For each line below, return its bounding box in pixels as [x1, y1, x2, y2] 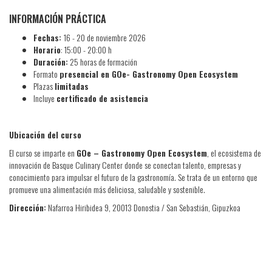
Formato [33, 67, 59, 80]
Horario [33, 42, 61, 56]
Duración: [33, 55, 68, 68]
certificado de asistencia [56, 91, 148, 104]
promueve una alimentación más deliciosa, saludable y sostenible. [9, 182, 205, 195]
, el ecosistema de [207, 146, 261, 159]
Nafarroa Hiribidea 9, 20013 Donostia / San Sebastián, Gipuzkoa [46, 200, 240, 214]
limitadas [55, 79, 89, 92]
